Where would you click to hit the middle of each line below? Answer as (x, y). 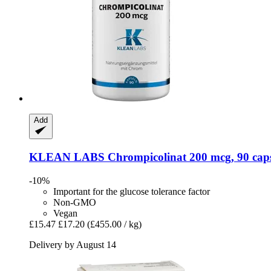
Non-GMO (75, 202)
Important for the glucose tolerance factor (132, 191)
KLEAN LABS (67, 157)
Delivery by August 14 (73, 244)
